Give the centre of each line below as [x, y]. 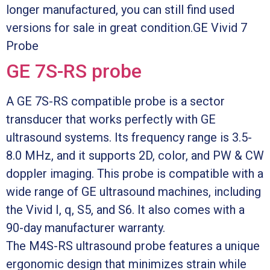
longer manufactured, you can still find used [120, 9]
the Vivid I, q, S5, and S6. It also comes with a [125, 209]
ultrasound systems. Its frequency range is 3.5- [129, 137]
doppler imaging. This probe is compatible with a [135, 173]
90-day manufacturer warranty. [86, 228]
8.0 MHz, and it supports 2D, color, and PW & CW [135, 155]
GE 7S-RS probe [74, 71]
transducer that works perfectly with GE [111, 119]
